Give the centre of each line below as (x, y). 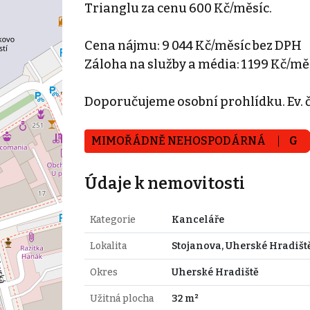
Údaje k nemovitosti (164, 183)
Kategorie (112, 219)
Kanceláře (198, 219)
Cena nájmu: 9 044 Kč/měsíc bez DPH (193, 45)
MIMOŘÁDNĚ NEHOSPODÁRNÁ (179, 140)
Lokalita (108, 246)
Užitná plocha (121, 298)
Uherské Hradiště (215, 272)
